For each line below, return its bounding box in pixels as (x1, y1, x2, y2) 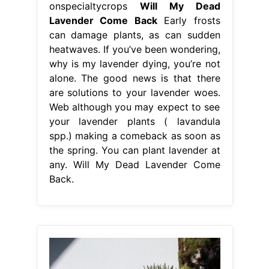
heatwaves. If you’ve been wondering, (49, 43, 220, 55)
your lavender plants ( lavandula (49, 115, 220, 127)
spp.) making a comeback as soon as (49, 129, 220, 142)
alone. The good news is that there (49, 71, 220, 84)
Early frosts (157, 14, 220, 26)
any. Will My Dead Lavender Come (49, 158, 220, 171)
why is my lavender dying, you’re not (49, 57, 220, 70)
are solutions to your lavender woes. (49, 86, 220, 98)
